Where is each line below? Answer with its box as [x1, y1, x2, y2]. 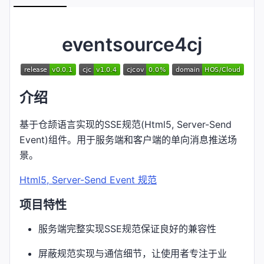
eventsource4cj [62, 33, 202, 57]
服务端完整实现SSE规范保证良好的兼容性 [38, 222, 216, 235]
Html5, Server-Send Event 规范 [19, 173, 157, 186]
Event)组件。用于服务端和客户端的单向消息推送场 [19, 133, 237, 146]
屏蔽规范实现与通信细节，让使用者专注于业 [38, 247, 227, 259]
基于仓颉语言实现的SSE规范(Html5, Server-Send [19, 118, 232, 130]
